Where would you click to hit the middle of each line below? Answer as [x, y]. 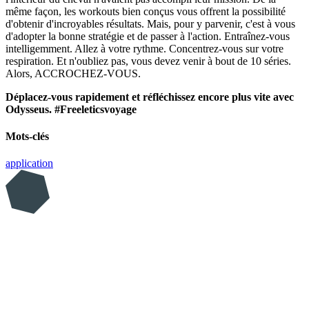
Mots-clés [27, 136]
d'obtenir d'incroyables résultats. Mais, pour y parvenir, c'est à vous [150, 23]
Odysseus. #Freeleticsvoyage [71, 109]
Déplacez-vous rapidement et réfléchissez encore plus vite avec [150, 97]
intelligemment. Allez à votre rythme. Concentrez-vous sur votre [144, 48]
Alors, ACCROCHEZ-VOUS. [73, 73]
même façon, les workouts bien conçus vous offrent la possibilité [146, 11]
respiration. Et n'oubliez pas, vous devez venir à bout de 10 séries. [148, 61]
